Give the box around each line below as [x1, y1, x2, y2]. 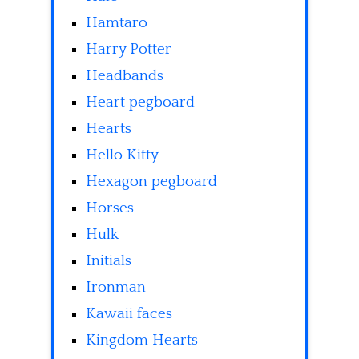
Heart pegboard [86, 94, 195, 111]
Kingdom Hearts [86, 332, 198, 349]
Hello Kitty [86, 147, 159, 164]
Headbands [86, 67, 163, 85]
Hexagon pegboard [86, 173, 217, 191]
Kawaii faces [86, 305, 172, 323]
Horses [86, 200, 134, 217]
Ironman [86, 279, 146, 296]
